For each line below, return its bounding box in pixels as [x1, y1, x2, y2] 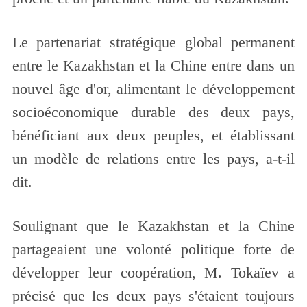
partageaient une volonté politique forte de [12, 241, 295, 258]
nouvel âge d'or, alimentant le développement [12, 81, 295, 98]
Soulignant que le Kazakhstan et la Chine [12, 217, 295, 234]
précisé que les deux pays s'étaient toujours [12, 287, 295, 304]
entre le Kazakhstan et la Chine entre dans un [12, 58, 295, 75]
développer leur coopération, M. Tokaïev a [12, 264, 295, 281]
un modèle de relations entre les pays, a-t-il [12, 151, 295, 168]
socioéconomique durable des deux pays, [12, 104, 295, 121]
